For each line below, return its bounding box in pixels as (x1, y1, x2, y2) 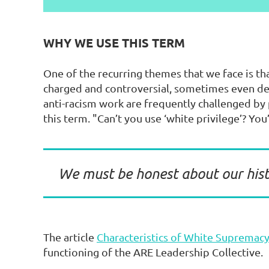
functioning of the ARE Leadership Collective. (43, 246, 263, 259)
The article (43, 231, 97, 244)
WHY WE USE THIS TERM (43, 35, 185, 51)
